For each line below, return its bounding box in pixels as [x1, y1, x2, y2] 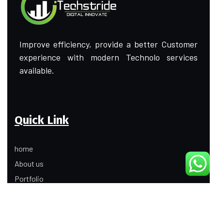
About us [15, 158, 44, 168]
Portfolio [15, 173, 44, 183]
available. [19, 64, 54, 76]
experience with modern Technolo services [19, 51, 198, 62]
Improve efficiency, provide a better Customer [19, 38, 198, 49]
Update [15, 188, 38, 198]
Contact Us [15, 203, 51, 213]
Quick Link [15, 113, 69, 127]
